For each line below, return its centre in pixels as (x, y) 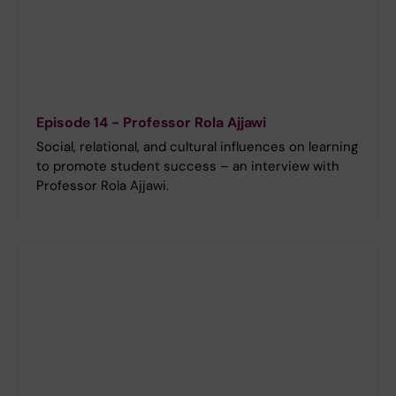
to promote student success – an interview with (188, 166)
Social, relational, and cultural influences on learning (197, 146)
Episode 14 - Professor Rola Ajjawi (152, 122)
